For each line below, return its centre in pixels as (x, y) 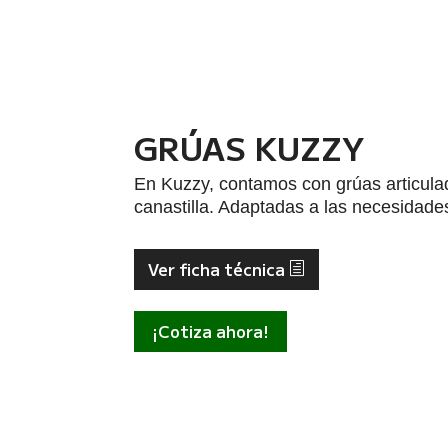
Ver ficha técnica (216, 268)
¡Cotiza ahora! (211, 330)
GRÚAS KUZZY (249, 147)
